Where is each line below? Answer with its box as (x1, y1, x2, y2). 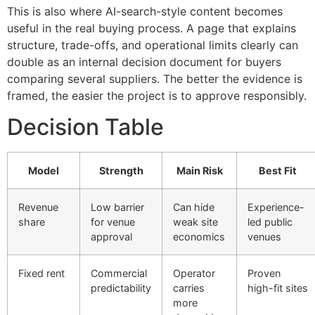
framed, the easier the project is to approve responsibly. (7, 88, 307, 103)
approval (91, 231, 132, 243)
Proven (247, 267, 281, 280)
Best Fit (259, 165, 297, 177)
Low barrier (91, 201, 144, 214)
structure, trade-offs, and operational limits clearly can (7, 37, 298, 52)
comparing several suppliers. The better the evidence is (7, 71, 302, 86)
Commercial (91, 267, 147, 280)
